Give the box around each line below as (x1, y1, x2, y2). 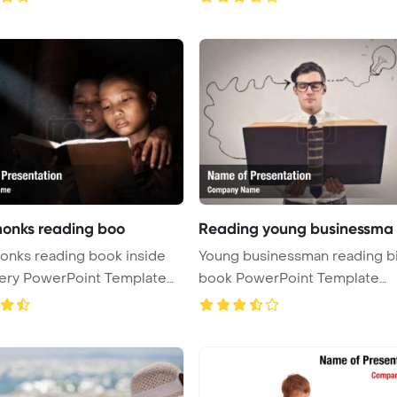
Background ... (198, 291, 290, 309)
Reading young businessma (198, 218, 393, 238)
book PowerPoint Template (198, 269, 379, 287)
